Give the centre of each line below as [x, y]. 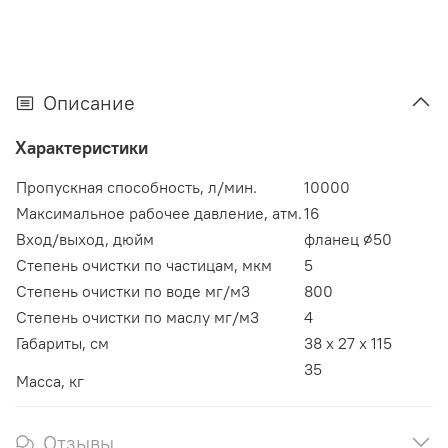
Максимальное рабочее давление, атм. [159, 213]
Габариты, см [62, 343]
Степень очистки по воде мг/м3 [133, 291]
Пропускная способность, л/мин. [136, 187]
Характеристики [81, 148]
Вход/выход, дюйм [85, 239]
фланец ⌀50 [348, 239]
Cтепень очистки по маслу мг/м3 [137, 317]
